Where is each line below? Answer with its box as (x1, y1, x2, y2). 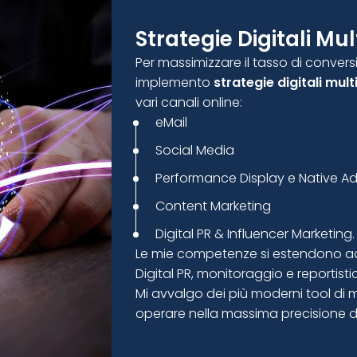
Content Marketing (155, 197, 272, 215)
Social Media (155, 141, 235, 159)
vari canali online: (135, 93, 243, 112)
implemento (135, 73, 214, 92)
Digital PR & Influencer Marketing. (155, 225, 355, 243)
